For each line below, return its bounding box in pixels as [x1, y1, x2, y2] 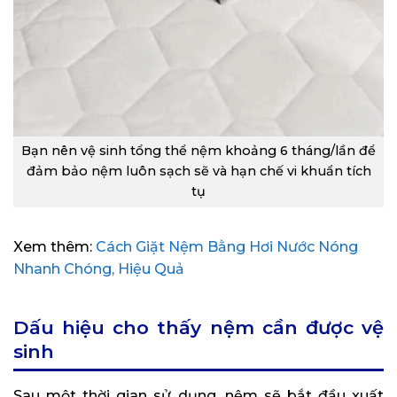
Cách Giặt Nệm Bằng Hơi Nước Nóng [96, 238, 358, 256]
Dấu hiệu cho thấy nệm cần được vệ [13, 316, 384, 339]
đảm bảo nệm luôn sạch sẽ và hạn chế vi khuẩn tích [26, 163, 371, 180]
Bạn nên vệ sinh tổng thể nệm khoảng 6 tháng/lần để [21, 143, 376, 160]
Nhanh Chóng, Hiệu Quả [13, 261, 184, 278]
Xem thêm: [13, 238, 96, 256]
